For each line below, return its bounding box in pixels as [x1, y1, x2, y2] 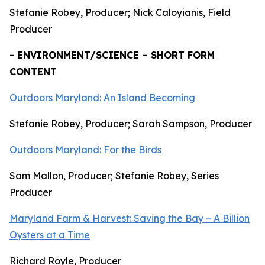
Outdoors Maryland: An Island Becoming [9, 92, 195, 104]
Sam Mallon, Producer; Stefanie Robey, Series [9, 170, 219, 182]
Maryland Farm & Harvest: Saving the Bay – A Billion [9, 212, 250, 224]
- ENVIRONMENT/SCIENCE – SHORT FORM [9, 49, 215, 61]
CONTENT [9, 66, 57, 77]
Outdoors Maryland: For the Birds [9, 144, 161, 156]
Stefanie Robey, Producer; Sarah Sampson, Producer [9, 118, 252, 130]
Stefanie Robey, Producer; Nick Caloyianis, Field [9, 7, 231, 18]
